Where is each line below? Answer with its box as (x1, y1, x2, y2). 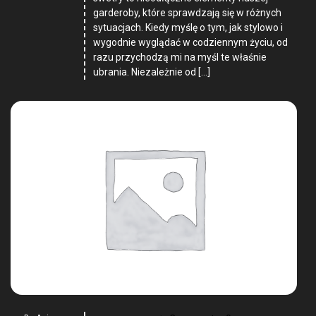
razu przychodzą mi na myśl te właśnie (93, 51, 267, 63)
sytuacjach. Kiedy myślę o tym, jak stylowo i (93, 21, 284, 33)
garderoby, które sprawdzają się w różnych (93, 6, 282, 18)
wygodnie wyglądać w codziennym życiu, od (93, 36, 288, 48)
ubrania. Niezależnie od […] (93, 66, 211, 78)
